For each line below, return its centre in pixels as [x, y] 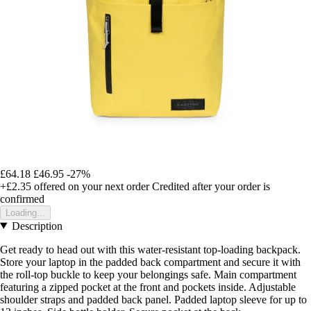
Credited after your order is [211, 186]
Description [37, 226]
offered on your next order [90, 186]
